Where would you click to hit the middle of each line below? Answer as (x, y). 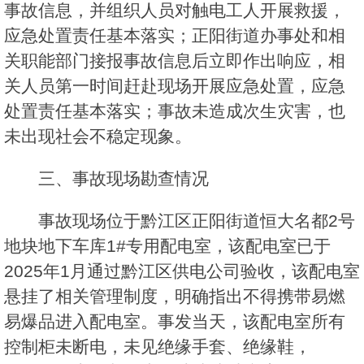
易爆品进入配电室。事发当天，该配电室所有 (175, 322)
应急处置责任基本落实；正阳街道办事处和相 (175, 36)
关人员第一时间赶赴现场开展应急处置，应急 (175, 86)
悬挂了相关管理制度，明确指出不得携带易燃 (175, 297)
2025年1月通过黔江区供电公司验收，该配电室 (182, 271)
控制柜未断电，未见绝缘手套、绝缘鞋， (158, 347)
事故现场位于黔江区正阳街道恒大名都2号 (197, 221)
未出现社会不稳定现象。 (98, 136)
